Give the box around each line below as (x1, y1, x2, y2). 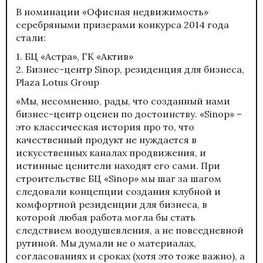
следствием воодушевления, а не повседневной (16, 224, 244, 236)
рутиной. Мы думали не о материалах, (16, 237, 196, 249)
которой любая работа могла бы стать (16, 211, 195, 223)
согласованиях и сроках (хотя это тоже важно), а (16, 249, 245, 262)
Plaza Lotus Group (16, 76, 99, 88)
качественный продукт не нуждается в (16, 133, 197, 146)
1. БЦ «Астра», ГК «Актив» (16, 50, 133, 62)
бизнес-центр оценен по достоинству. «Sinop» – (16, 107, 242, 120)
